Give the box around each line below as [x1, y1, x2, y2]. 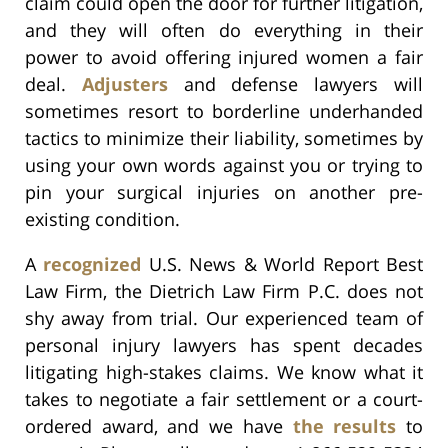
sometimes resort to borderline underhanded [25, 98, 423, 123]
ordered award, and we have [25, 413, 293, 438]
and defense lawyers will [167, 71, 424, 96]
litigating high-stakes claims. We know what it [25, 359, 423, 384]
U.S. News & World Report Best [141, 251, 424, 276]
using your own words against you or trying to [25, 152, 423, 177]
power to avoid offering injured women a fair [25, 44, 423, 69]
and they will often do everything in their [25, 17, 423, 42]
